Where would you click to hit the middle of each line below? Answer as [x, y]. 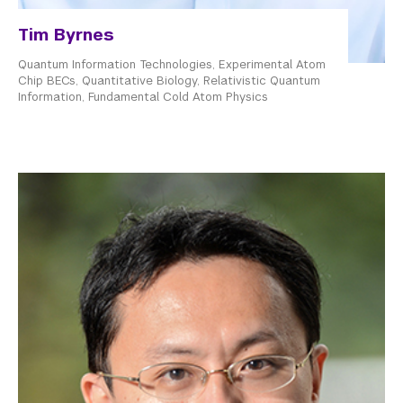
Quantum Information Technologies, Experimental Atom [172, 65]
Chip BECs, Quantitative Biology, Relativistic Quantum [169, 81]
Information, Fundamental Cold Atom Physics [143, 97]
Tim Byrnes [66, 35]
